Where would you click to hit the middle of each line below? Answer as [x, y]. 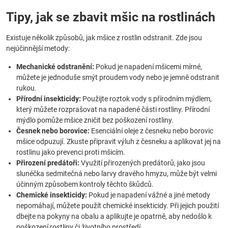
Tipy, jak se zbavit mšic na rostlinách [111, 17]
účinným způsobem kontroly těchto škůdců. [85, 184]
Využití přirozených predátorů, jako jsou [142, 163]
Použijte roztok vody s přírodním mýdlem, [146, 99]
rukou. [26, 88]
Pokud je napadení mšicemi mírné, [148, 67]
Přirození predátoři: [48, 163]
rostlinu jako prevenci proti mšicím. [71, 152]
